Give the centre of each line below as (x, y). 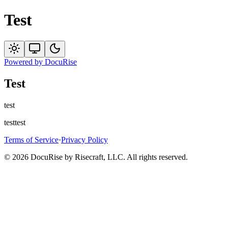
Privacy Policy (84, 139)
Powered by (23, 62)
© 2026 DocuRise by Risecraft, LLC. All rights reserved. (96, 157)
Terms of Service (31, 139)
